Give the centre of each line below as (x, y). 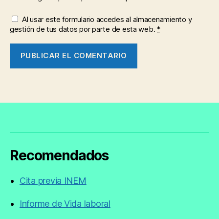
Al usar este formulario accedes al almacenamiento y (107, 19)
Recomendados (59, 155)
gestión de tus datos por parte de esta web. (84, 29)
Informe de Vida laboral (65, 203)
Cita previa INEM (53, 180)
